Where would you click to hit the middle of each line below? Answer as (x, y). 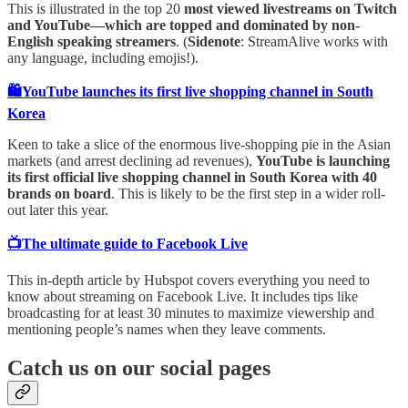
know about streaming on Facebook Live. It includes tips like (183, 297)
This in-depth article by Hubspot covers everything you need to (189, 280)
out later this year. (58, 210)
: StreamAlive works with (314, 42)
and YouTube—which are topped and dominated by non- (184, 25)
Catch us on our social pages (139, 368)
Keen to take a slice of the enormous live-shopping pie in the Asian (199, 145)
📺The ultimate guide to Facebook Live (127, 244)
